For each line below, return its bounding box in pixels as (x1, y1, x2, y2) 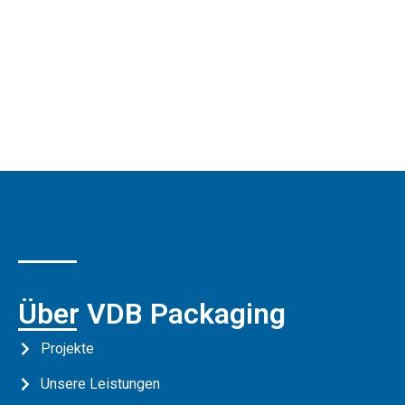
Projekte (41, 340, 94, 357)
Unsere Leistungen (41, 375, 160, 392)
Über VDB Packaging (18, 297, 286, 331)
